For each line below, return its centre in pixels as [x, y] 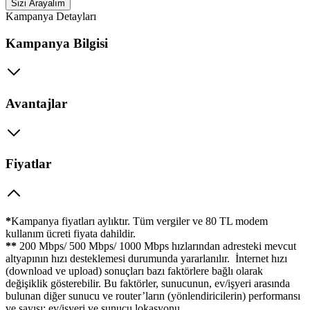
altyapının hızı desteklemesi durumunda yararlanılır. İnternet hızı [146, 259]
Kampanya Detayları [51, 16]
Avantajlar [36, 103]
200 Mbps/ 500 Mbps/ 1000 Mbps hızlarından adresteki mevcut [158, 246]
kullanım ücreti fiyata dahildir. [72, 234]
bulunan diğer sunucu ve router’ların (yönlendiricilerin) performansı [153, 296]
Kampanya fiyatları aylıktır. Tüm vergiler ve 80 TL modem [139, 221]
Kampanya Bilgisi [57, 43]
